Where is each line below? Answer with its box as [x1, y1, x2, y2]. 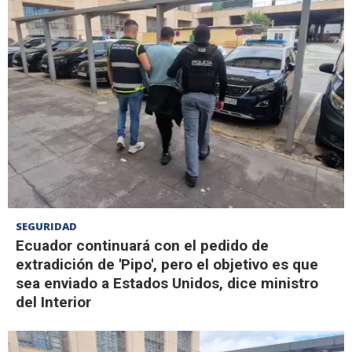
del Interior [16, 292, 91, 311]
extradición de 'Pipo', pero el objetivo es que [16, 255, 318, 273]
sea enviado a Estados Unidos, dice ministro [16, 273, 318, 292]
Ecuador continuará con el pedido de [16, 236, 269, 255]
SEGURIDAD [16, 218, 77, 233]
